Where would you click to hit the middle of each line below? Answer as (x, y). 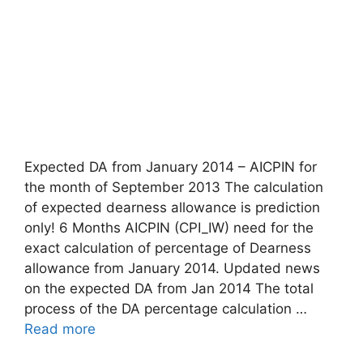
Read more (60, 329)
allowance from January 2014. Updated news (172, 268)
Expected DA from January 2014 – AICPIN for (171, 167)
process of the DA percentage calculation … (166, 308)
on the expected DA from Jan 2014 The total (169, 288)
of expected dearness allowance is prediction (172, 207)
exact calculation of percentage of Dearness (168, 248)
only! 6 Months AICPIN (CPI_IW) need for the (169, 227)
